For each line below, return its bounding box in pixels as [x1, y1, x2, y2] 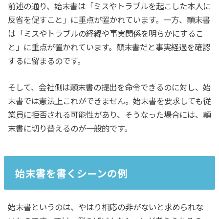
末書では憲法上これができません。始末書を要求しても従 [8, 94, 211, 107]
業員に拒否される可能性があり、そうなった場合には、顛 [8, 108, 211, 120]
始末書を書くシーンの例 [15, 165, 128, 180]
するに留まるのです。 [8, 54, 86, 66]
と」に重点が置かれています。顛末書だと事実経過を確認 [8, 41, 211, 53]
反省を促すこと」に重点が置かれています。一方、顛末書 [8, 13, 211, 25]
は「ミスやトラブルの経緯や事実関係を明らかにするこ [8, 27, 204, 39]
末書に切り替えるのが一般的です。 [8, 122, 132, 134]
